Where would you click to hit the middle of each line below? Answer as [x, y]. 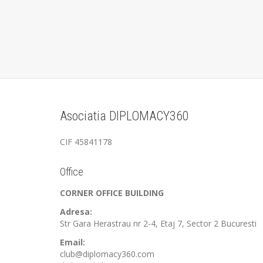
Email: [73, 242]
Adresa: [76, 211]
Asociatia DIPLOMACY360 [124, 116]
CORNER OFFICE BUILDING [112, 193]
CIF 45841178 [86, 142]
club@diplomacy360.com [107, 254]
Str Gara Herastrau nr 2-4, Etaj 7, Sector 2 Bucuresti [158, 223]
